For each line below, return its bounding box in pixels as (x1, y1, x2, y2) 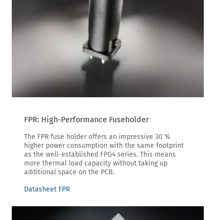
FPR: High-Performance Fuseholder (24, 114, 149, 124)
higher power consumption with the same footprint (24, 141, 184, 150)
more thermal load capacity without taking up (24, 159, 167, 167)
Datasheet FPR (24, 185, 70, 193)
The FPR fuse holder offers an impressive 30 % (24, 132, 170, 141)
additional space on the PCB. (24, 167, 114, 176)
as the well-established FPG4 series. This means (24, 150, 176, 159)
